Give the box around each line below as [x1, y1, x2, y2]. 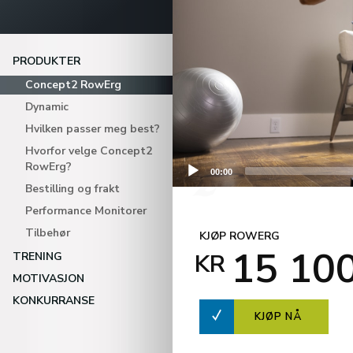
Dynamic [25, 99, 69, 114]
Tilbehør [25, 225, 70, 240]
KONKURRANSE [13, 293, 95, 308]
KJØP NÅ [255, 310, 303, 324]
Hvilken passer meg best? [25, 121, 160, 136]
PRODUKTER [13, 54, 80, 69]
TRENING [13, 249, 62, 264]
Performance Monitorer [25, 203, 147, 218]
